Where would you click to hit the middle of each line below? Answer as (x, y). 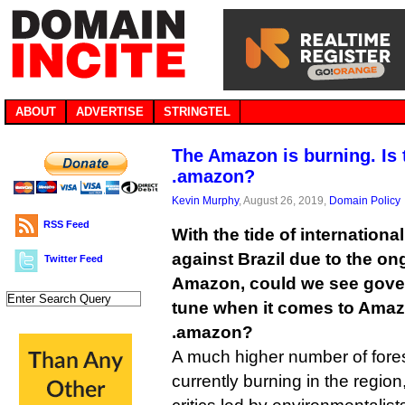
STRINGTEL (197, 112)
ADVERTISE (110, 112)
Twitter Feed (74, 259)
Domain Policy (365, 200)
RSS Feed (66, 224)
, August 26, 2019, (284, 200)
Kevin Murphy (205, 200)
